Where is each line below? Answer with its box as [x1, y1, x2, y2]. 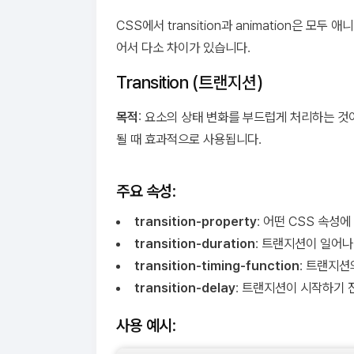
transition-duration [134, 235, 255, 251]
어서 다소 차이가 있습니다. [116, 40, 250, 55]
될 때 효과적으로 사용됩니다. [116, 131, 262, 147]
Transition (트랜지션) [116, 72, 263, 92]
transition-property [134, 213, 257, 229]
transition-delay [134, 280, 235, 296]
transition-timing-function [134, 258, 299, 273]
